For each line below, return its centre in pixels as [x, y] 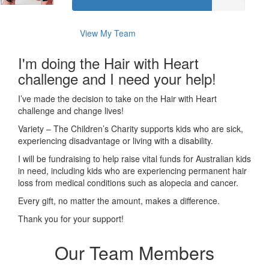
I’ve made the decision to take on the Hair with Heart [117, 98]
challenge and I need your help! [117, 78]
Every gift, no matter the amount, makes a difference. [119, 200]
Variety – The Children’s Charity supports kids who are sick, [131, 128]
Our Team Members [134, 252]
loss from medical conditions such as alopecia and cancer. [128, 182]
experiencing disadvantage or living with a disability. [116, 140]
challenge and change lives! [71, 110]
